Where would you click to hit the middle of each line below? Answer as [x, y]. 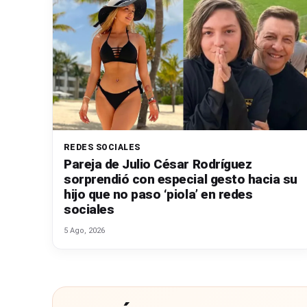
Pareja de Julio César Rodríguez [158, 164]
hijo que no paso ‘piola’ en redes [158, 194]
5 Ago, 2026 [84, 230]
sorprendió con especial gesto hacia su [181, 179]
